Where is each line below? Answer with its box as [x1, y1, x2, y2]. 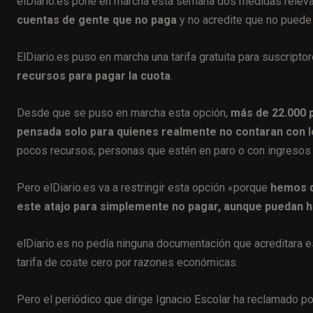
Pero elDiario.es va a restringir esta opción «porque [17, 181, 270, 194]
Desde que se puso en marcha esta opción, [17, 106, 228, 119]
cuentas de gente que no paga [17, 13, 177, 27]
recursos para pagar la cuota [17, 69, 170, 82]
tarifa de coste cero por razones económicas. [17, 256, 238, 269]
